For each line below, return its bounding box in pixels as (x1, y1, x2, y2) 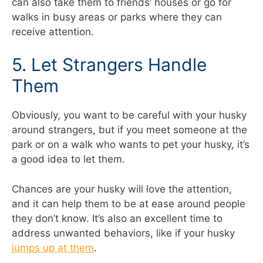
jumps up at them (12, 241, 94, 254)
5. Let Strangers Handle (12, 54, 207, 76)
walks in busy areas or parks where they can (12, 11, 222, 23)
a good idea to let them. (12, 153, 125, 166)
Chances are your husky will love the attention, (12, 183, 232, 195)
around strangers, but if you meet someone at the (12, 124, 247, 136)
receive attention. (12, 25, 94, 38)
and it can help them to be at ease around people (12, 197, 245, 210)
